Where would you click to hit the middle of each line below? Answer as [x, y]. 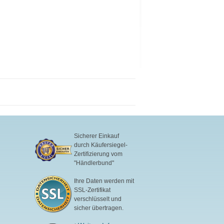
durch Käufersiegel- [101, 145]
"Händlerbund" [94, 163]
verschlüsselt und [98, 199]
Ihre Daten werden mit [104, 181]
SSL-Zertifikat [92, 190]
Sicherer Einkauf [97, 136]
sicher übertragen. [99, 208]
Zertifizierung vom [98, 154]
